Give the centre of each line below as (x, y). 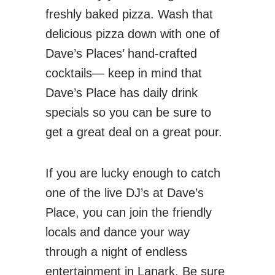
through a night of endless (116, 252)
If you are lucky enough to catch (133, 173)
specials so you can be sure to (128, 112)
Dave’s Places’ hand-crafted (121, 53)
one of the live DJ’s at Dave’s (125, 193)
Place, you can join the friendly (129, 212)
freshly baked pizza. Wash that (129, 14)
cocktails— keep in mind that (124, 73)
